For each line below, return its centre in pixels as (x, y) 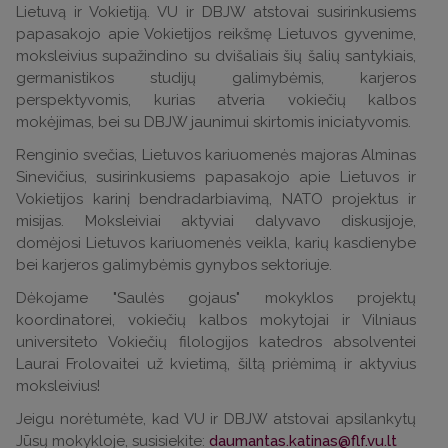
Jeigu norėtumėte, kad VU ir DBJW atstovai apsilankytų (216, 419)
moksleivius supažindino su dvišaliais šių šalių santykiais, (216, 56)
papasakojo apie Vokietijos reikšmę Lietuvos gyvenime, (216, 34)
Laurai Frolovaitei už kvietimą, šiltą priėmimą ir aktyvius (216, 364)
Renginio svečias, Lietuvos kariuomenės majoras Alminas (216, 155)
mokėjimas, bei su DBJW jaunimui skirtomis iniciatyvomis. (213, 122)
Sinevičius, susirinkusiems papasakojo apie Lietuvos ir (216, 177)
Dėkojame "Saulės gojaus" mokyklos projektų (216, 298)
